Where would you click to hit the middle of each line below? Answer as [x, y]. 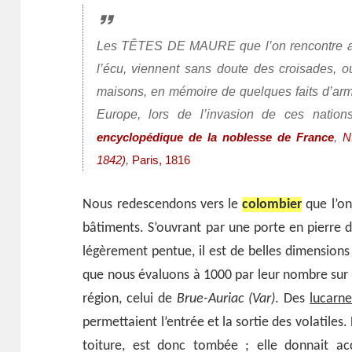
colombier [272, 205]
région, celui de [130, 299]
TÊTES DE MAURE [179, 45]
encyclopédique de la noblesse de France [215, 137]
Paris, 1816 [161, 160]
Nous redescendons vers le [163, 205]
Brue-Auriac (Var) [226, 299]
